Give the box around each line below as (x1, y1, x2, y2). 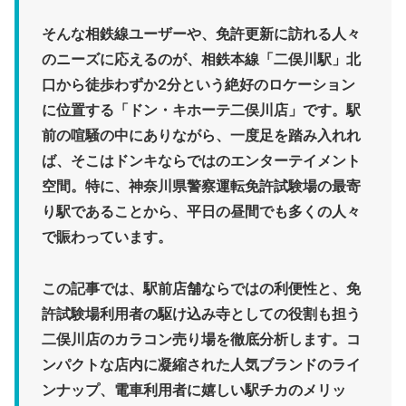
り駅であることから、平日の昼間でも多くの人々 (42, 202, 361, 221)
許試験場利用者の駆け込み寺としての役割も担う (42, 304, 361, 323)
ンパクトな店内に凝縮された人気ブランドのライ (42, 354, 361, 373)
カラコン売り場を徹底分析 (114, 329, 288, 348)
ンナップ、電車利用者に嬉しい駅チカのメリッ (42, 380, 346, 399)
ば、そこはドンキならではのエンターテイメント (42, 151, 361, 170)
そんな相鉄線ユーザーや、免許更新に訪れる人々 (42, 24, 361, 43)
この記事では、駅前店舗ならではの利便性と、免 (42, 278, 361, 297)
